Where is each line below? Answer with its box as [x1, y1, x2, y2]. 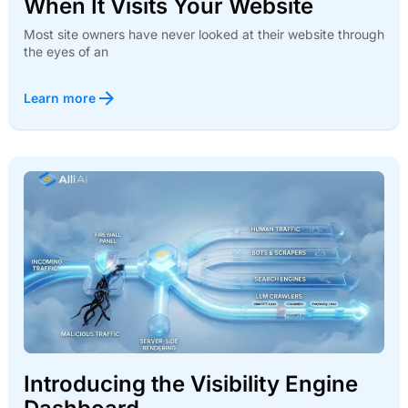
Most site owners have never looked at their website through [24, 25, 384, 42]
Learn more [24, 89, 96, 106]
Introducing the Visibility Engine [24, 370, 358, 397]
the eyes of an [24, 43, 108, 59]
